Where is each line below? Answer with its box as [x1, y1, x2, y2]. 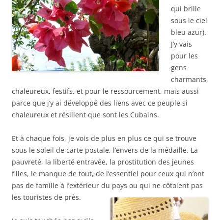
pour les [171, 51, 198, 61]
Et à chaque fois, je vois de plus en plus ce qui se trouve [12, 134, 196, 143]
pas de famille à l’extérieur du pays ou [12, 181, 137, 191]
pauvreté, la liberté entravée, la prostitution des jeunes [12, 157, 194, 167]
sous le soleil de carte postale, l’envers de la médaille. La [12, 145, 198, 155]
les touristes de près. [12, 192, 81, 202]
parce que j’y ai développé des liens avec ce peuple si [12, 98, 188, 108]
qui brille [171, 4, 201, 14]
